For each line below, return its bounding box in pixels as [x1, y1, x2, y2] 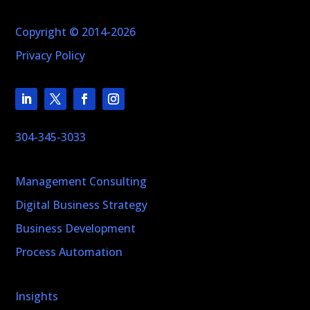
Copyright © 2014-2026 [15, 24, 136, 39]
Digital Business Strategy [15, 197, 148, 212]
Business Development [15, 220, 136, 236]
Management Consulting [15, 173, 147, 189]
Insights [15, 288, 59, 304]
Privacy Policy [15, 47, 86, 63]
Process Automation [15, 244, 123, 259]
